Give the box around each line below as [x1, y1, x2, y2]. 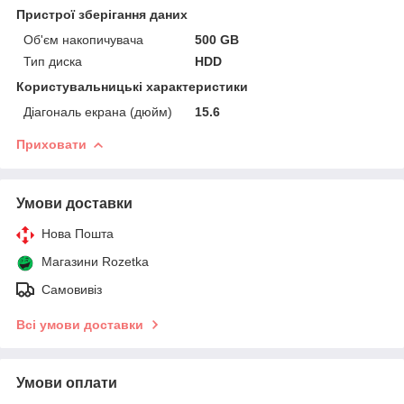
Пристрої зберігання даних [16, 6, 188, 22]
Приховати [16, 136, 87, 151]
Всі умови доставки [16, 317, 143, 332]
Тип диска [23, 53, 82, 69]
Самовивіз [41, 281, 102, 297]
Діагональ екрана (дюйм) [23, 104, 172, 119]
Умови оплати [16, 374, 117, 390]
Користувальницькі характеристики [16, 78, 248, 94]
